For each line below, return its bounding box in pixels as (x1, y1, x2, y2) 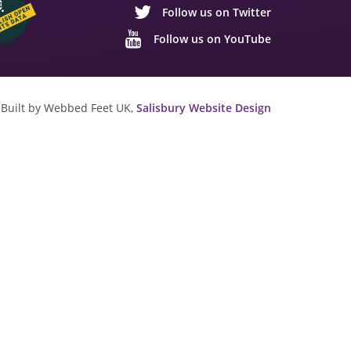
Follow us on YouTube (154, 31, 271, 46)
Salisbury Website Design (136, 100, 271, 115)
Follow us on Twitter (162, 4, 271, 20)
